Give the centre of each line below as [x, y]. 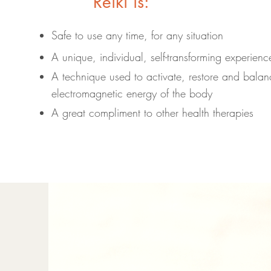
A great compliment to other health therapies [152, 113]
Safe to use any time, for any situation [137, 35]
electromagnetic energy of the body [132, 93]
